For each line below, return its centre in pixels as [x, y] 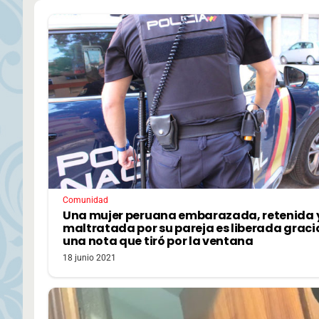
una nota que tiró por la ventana [158, 241]
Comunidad [85, 200]
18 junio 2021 [89, 258]
